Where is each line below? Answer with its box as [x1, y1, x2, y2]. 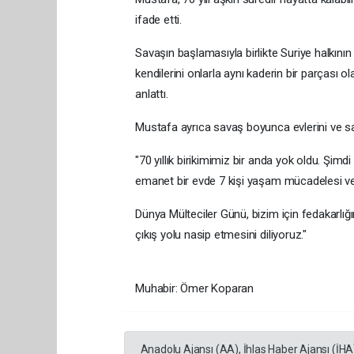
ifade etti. [135, 12, 182, 27]
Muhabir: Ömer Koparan [135, 281, 254, 296]
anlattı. [135, 86, 168, 101]
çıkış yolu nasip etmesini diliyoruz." [135, 227, 307, 242]
